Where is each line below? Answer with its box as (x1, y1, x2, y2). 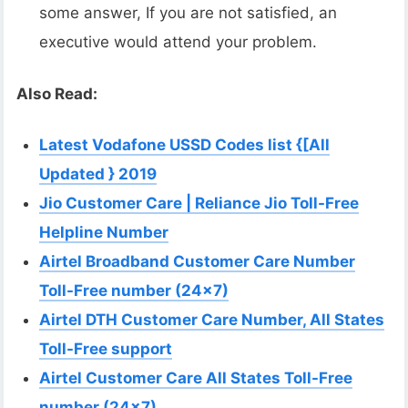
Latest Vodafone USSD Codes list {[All (39, 136, 331, 155)
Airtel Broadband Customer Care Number (39, 252, 356, 271)
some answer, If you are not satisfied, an (39, 4, 338, 23)
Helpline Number (39, 223, 169, 242)
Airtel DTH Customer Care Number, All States (39, 311, 385, 330)
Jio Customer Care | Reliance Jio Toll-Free (39, 194, 360, 213)
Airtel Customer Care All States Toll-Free (39, 369, 353, 388)
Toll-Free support (39, 340, 173, 359)
